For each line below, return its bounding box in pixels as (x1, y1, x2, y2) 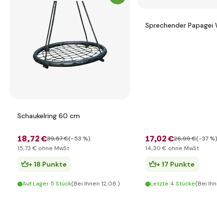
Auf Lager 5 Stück (22, 180, 71, 187)
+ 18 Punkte (29, 160, 67, 169)
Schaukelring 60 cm (17, 111, 80, 120)
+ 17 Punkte (156, 160, 195, 169)
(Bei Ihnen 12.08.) (71, 180, 120, 187)
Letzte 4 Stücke (150, 180, 195, 187)
